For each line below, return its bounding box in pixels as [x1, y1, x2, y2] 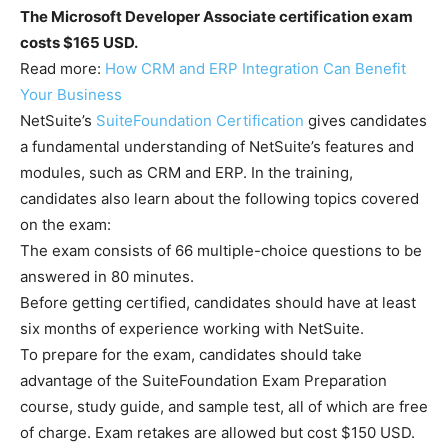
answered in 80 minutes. [20, 267, 198, 286]
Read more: [20, 59, 105, 78]
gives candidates [304, 111, 427, 130]
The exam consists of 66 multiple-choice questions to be [20, 241, 422, 260]
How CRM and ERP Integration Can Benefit [105, 59, 406, 78]
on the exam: [20, 215, 111, 234]
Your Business [20, 85, 122, 104]
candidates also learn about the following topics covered [20, 189, 419, 208]
